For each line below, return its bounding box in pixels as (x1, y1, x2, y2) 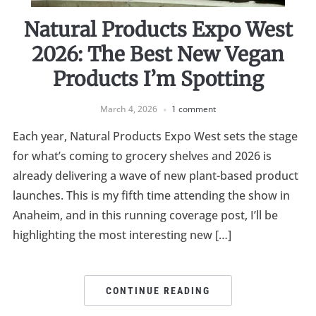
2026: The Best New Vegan (32, 42, 284, 68)
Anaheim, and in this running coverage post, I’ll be (12, 207, 278, 224)
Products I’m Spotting (52, 66, 264, 92)
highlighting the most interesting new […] (12, 227, 231, 243)
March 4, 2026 (100, 103, 157, 116)
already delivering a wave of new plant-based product (12, 168, 298, 184)
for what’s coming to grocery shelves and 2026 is (12, 148, 272, 164)
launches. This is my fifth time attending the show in (12, 188, 290, 204)
